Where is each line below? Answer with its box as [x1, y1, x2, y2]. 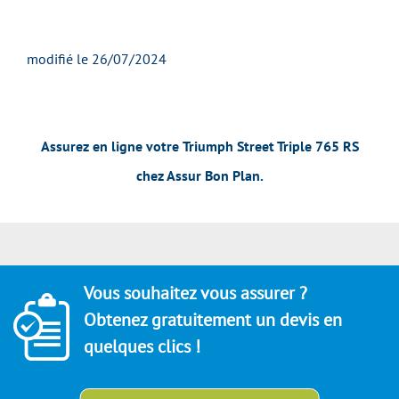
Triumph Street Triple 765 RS [182, 137, 359, 156]
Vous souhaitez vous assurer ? [84, 281, 307, 305]
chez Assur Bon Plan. [135, 167, 264, 185]
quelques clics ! [84, 335, 200, 359]
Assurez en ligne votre [40, 137, 179, 156]
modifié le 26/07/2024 [27, 50, 167, 69]
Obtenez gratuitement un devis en [84, 308, 342, 332]
